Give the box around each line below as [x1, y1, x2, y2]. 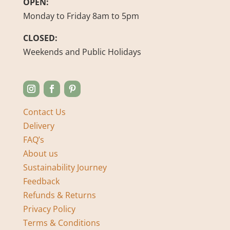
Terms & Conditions [23, 217, 100, 229]
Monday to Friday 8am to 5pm [23, 10, 139, 22]
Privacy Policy [23, 203, 75, 215]
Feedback [23, 176, 60, 187]
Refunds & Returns [23, 189, 96, 201]
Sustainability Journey [23, 162, 107, 174]
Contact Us [23, 106, 66, 118]
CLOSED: [23, 32, 57, 44]
